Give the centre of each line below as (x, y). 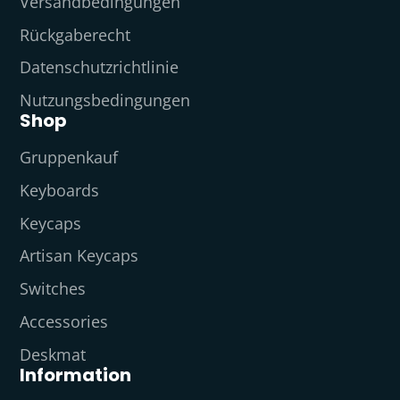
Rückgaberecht (75, 34)
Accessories (63, 321)
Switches (52, 289)
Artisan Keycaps (79, 256)
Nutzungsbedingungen (104, 100)
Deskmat (52, 354)
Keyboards (59, 190)
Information (75, 375)
